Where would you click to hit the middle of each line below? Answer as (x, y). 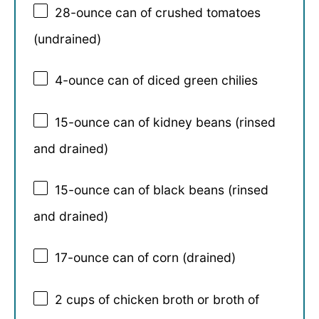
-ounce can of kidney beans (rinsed (172, 122)
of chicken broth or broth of (177, 300)
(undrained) (67, 39)
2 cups (75, 300)
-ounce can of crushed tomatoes (166, 12)
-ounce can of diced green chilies (160, 80)
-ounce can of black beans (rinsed (168, 190)
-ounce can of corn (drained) (152, 258)
